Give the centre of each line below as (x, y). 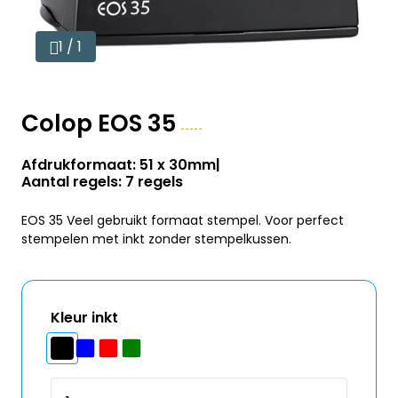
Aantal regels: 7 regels (102, 182)
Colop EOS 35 (101, 123)
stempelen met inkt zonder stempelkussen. (156, 239)
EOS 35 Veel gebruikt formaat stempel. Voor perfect (183, 220)
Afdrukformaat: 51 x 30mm (119, 165)
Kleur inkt (84, 318)
